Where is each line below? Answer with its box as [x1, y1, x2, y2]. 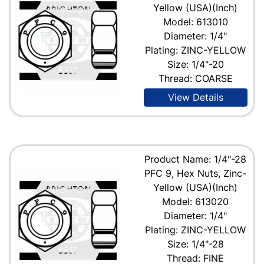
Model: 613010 [163, 15, 228, 28]
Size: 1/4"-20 [167, 58, 224, 70]
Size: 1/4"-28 [167, 237, 224, 250]
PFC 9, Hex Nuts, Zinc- [144, 167, 247, 179]
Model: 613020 [162, 195, 229, 207]
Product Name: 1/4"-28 [144, 153, 247, 165]
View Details [167, 91, 223, 103]
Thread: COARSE [158, 72, 233, 84]
